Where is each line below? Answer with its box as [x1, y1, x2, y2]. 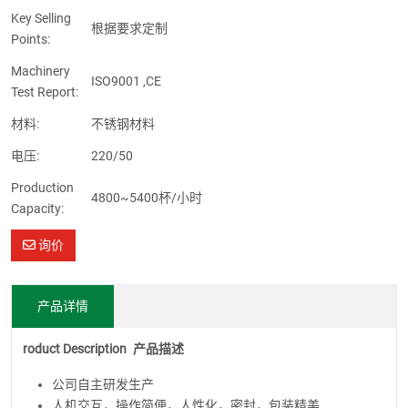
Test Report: [11, 84, 78, 99]
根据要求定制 [91, 21, 168, 36]
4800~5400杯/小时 [91, 190, 202, 206]
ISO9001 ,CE [91, 74, 161, 89]
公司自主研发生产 [52, 376, 154, 392]
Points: [11, 31, 50, 46]
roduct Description [23, 341, 127, 356]
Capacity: [11, 200, 64, 216]
